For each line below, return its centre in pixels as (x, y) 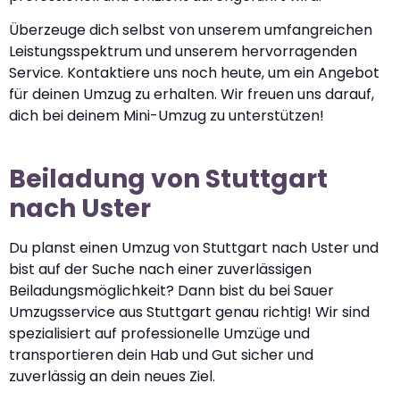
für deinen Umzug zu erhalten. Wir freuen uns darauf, (192, 95)
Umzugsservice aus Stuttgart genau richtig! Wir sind (189, 312)
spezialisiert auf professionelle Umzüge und (159, 334)
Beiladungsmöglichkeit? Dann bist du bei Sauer (171, 291)
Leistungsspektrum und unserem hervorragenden (183, 52)
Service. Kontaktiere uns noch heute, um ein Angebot (194, 73)
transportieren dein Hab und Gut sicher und (161, 355)
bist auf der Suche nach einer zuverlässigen (160, 270)
